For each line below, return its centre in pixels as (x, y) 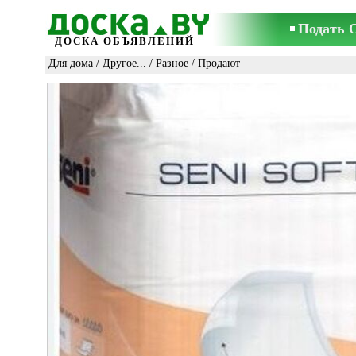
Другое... (124, 63)
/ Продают (214, 63)
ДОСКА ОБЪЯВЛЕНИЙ (125, 41)
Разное (172, 63)
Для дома (71, 63)
